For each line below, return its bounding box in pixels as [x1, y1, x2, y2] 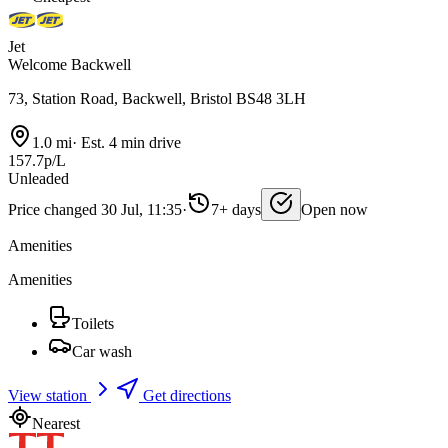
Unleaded [8, 170, 69, 188]
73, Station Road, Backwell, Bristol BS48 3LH [8, 90, 306, 108]
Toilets [72, 315, 114, 333]
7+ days [211, 201, 261, 219]
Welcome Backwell [8, 56, 131, 74]
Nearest [32, 415, 80, 433]
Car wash [72, 343, 132, 361]
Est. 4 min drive [77, 134, 181, 152]
